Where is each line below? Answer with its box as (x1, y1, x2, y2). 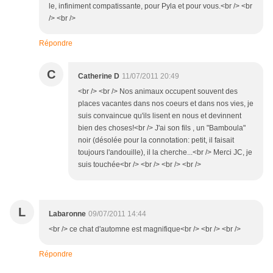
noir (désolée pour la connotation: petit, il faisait (78, 136, 234, 145)
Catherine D (78, 72, 119, 81)
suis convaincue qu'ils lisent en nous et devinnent (78, 112, 241, 121)
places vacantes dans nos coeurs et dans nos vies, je (78, 99, 253, 108)
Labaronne (49, 210, 86, 219)
